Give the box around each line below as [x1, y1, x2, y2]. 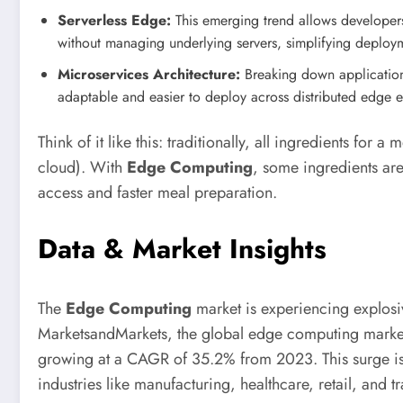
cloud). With [38, 156, 127, 180]
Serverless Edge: [58, 10, 171, 31]
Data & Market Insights [38, 228, 327, 268]
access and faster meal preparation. [38, 181, 277, 205]
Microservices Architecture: [58, 64, 240, 85]
